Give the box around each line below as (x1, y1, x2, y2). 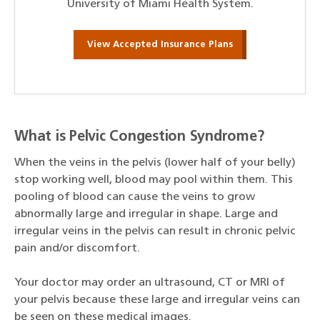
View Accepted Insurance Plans (87, 39, 233, 49)
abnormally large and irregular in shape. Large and (14, 209, 278, 221)
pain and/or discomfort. (14, 243, 140, 255)
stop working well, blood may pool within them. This (14, 174, 293, 186)
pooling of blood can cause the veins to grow (14, 191, 255, 204)
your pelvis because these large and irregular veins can (14, 294, 300, 306)
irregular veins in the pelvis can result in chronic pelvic (14, 226, 296, 238)
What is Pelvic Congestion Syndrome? (14, 130, 264, 145)
